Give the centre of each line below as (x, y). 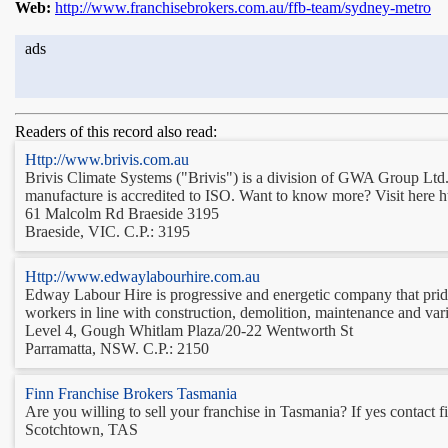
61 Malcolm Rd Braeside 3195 (122, 213)
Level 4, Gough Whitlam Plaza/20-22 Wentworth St (189, 330)
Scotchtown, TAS (81, 429)
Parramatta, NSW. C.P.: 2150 (117, 348)
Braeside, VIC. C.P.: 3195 (107, 231)
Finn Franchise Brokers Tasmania (131, 393)
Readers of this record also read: (116, 131)
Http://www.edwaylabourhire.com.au (142, 276)
